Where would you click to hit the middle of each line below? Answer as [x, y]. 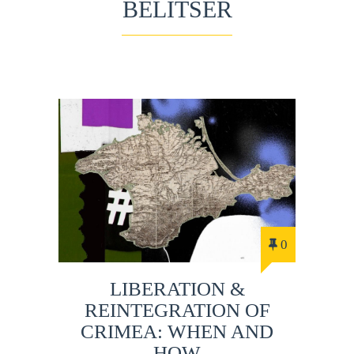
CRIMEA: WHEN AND [177, 332]
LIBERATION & [177, 289]
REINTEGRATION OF [177, 311]
